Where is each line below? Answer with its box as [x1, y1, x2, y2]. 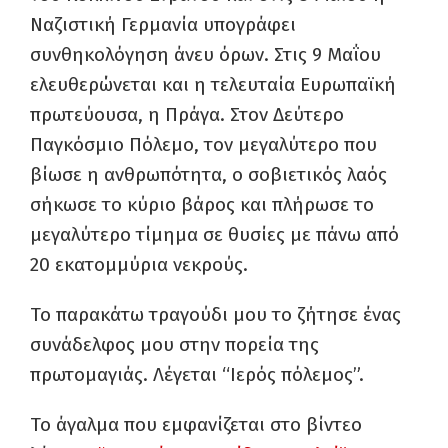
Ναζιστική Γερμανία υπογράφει [30, 13, 296, 36]
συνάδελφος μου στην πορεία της [30, 333, 319, 356]
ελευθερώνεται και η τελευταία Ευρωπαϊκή [30, 73, 396, 96]
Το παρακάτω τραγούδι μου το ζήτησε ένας [30, 303, 401, 326]
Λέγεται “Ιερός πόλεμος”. [153, 363, 364, 386]
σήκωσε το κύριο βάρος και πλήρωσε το [30, 193, 374, 216]
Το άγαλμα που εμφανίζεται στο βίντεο [30, 413, 362, 436]
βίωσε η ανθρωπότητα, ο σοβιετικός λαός [30, 163, 387, 186]
